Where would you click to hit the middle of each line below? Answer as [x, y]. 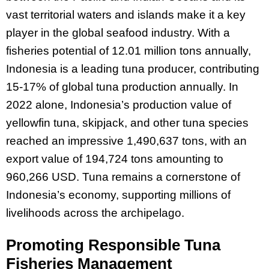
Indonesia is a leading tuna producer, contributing [133, 69]
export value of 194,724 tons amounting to [115, 159]
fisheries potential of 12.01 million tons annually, [128, 51]
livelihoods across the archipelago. [95, 213]
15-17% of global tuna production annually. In [122, 87]
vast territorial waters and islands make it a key [126, 15]
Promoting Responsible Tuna [113, 245]
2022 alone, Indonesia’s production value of [119, 105]
